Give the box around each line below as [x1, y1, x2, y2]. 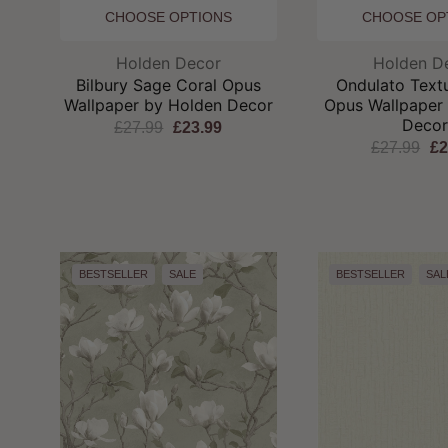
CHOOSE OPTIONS [104, 8, 232, 25]
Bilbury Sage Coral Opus [75, 74, 261, 95]
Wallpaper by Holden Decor [63, 94, 273, 115]
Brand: [167, 51, 216, 72]
